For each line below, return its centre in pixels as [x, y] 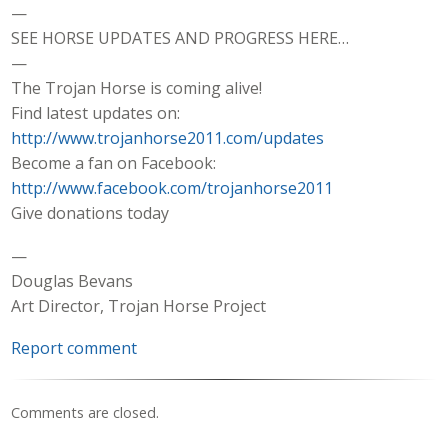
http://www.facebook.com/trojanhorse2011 [172, 187]
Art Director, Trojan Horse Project [139, 305]
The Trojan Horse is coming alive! [137, 87]
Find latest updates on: [96, 112]
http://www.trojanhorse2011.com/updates [168, 137]
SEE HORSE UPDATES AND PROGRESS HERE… [180, 37]
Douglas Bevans [72, 280]
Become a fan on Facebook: [114, 162]
